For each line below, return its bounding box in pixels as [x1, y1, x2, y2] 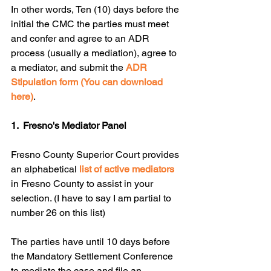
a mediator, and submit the [11, 62, 126, 74]
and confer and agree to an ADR [11, 33, 152, 45]
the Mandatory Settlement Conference [11, 250, 175, 263]
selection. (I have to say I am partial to [11, 192, 174, 204]
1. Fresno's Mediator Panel [11, 120, 126, 132]
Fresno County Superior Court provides [11, 149, 181, 161]
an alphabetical [11, 163, 79, 175]
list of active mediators [79, 163, 174, 175]
